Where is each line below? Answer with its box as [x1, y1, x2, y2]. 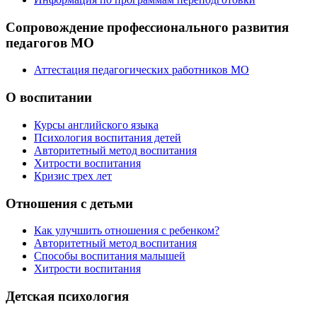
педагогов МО [6, 35, 94, 50]
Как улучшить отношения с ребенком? [34, 224, 219, 237]
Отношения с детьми [6, 195, 133, 211]
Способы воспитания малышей [34, 250, 185, 263]
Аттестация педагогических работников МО [34, 64, 249, 76]
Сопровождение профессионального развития [6, 19, 289, 35]
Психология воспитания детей [34, 131, 181, 144]
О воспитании [6, 90, 92, 105]
